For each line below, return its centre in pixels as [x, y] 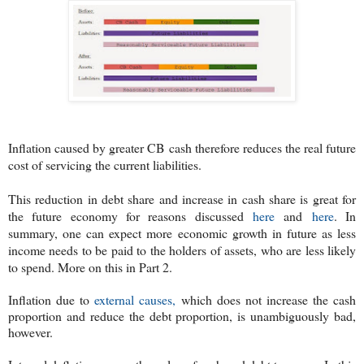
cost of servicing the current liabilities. [105, 164]
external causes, [135, 299]
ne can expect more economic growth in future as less [213, 232]
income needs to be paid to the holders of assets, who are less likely [182, 249]
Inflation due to [52, 299]
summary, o [39, 232]
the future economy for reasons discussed [130, 215]
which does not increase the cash [266, 299]
